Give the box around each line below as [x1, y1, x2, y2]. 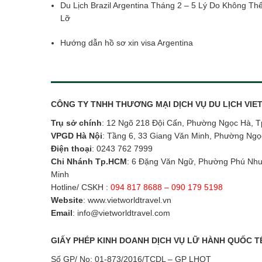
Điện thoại [51, 144, 92, 154]
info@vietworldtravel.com [77, 208, 170, 218]
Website [51, 195, 83, 205]
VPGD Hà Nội [51, 131, 102, 141]
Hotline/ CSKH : [51, 182, 108, 192]
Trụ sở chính [51, 118, 102, 128]
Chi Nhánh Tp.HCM [51, 157, 127, 167]
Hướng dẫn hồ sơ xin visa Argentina [60, 38, 193, 48]
